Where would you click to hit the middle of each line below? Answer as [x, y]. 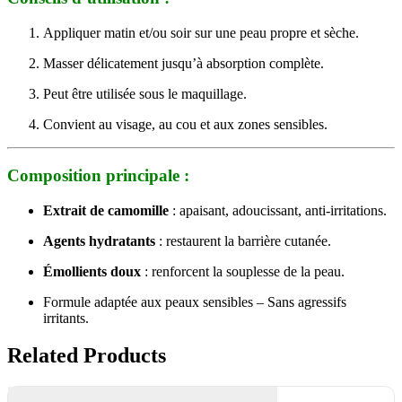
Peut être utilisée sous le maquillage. [145, 94]
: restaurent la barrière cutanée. [243, 240]
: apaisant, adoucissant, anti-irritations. [278, 210]
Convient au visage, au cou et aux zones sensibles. [185, 125]
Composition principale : [98, 175]
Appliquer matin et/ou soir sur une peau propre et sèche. [201, 33]
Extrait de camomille [106, 210]
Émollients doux [92, 271]
